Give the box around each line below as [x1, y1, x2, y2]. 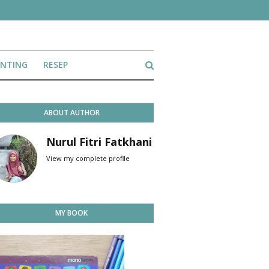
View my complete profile [46, 154, 130, 163]
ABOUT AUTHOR [43, 107, 100, 118]
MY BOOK [55, 208, 88, 218]
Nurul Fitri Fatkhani [46, 134, 152, 149]
